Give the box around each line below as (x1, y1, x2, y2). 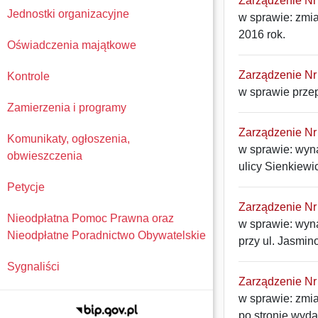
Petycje (7, 181, 45, 193)
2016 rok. (238, 28, 285, 40)
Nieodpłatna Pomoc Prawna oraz (7, 212, 174, 224)
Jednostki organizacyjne (7, 8, 129, 20)
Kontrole (7, 70, 50, 82)
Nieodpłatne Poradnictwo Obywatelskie (7, 229, 206, 241)
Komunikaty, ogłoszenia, (7, 133, 130, 145)
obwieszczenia (7, 150, 82, 162)
